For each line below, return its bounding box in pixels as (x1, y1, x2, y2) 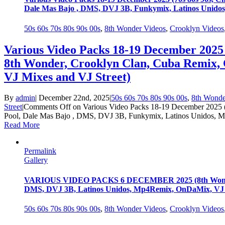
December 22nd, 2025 (39, 93, 109, 102)
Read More (4, 121, 40, 130)
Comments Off (24, 102, 71, 111)
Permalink (24, 147, 56, 156)
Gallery (24, 156, 48, 165)
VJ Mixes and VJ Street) (4, 70, 131, 83)
